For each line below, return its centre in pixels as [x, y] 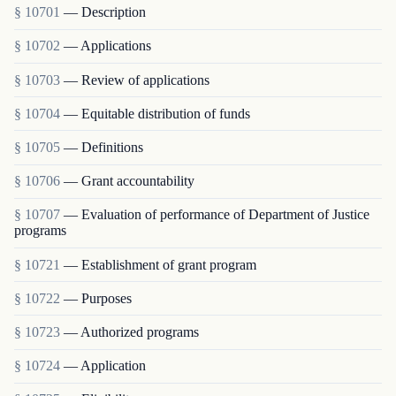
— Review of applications [137, 80]
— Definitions [103, 148]
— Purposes [98, 298]
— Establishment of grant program [160, 264]
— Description [105, 12]
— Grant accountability [129, 181]
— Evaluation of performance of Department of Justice [217, 215]
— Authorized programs [131, 331]
